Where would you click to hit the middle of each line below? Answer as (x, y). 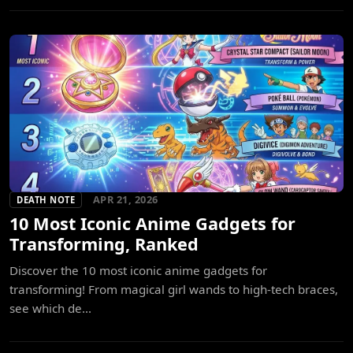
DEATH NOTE (46, 200)
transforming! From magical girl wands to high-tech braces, (174, 290)
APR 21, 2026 (125, 200)
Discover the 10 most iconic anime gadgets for (138, 271)
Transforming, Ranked (104, 244)
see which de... (50, 308)
